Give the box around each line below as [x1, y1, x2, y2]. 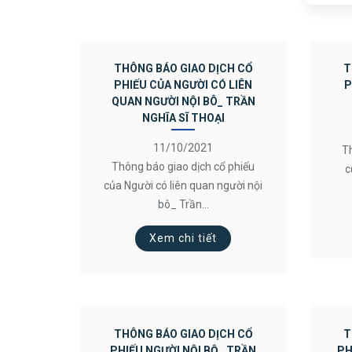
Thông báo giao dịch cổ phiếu [112, 160, 255, 173]
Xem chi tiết [149, 232, 218, 244]
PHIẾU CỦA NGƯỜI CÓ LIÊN [114, 79, 253, 91]
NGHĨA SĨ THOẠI [141, 112, 225, 124]
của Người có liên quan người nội [104, 179, 263, 192]
